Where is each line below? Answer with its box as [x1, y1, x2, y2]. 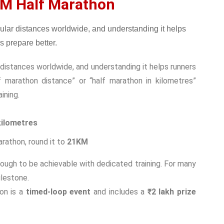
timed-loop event [25, 187, 91, 196]
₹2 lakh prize [147, 187, 196, 196]
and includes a [90, 187, 147, 196]
